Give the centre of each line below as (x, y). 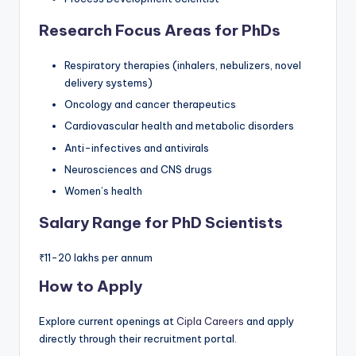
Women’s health (103, 190)
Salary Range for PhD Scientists (161, 222)
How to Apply (91, 286)
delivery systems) (108, 83)
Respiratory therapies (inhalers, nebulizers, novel (183, 66)
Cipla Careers (210, 321)
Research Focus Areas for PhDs (160, 31)
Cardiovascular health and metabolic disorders (179, 126)
